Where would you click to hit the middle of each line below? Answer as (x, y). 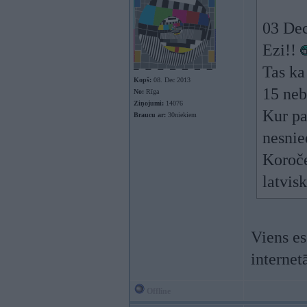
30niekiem (181, 115)
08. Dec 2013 (171, 80)
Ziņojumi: (149, 103)
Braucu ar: (150, 115)
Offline (158, 291)
